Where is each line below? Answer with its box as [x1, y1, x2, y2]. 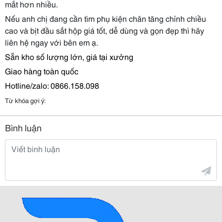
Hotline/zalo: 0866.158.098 [5, 79, 99, 91]
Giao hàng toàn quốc [5, 65, 78, 76]
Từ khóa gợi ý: [5, 96, 46, 105]
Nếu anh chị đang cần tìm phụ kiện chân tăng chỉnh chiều [5, 12, 206, 24]
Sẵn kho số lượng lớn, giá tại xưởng [5, 51, 133, 62]
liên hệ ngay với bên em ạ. [5, 36, 98, 48]
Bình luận [5, 121, 42, 134]
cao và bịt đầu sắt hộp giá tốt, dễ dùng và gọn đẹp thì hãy [5, 24, 204, 36]
